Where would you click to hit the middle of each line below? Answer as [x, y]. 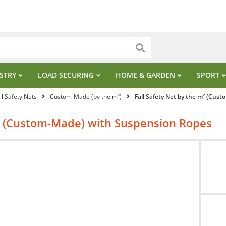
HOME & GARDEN [145, 75]
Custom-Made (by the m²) [86, 97]
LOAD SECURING [66, 75]
